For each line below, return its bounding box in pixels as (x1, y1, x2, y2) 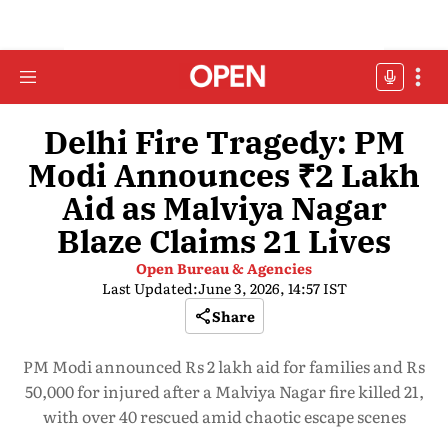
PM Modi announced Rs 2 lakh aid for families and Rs (23, 354, 425, 378)
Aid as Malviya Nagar (61, 187, 387, 229)
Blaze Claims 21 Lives (57, 220, 391, 262)
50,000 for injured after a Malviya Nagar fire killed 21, (24, 379, 424, 403)
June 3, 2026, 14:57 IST (197, 278, 347, 298)
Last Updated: (101, 278, 198, 298)
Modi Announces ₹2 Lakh (28, 154, 420, 196)
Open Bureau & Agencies (136, 258, 312, 278)
